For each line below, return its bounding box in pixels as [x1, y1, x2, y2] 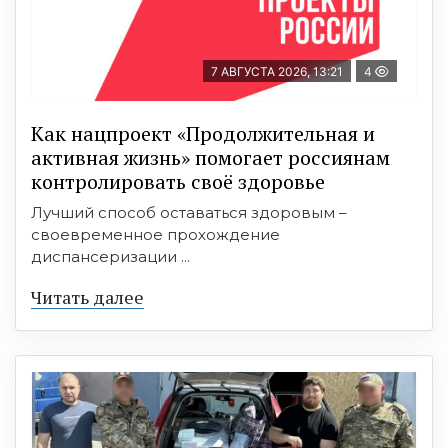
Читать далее [31, 284, 144, 309]
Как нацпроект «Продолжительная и [31, 119, 375, 147]
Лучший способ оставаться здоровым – [31, 202, 347, 222]
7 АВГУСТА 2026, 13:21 [211, 63, 343, 79]
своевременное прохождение [31, 224, 280, 244]
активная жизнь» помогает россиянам [31, 143, 390, 171]
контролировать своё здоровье [31, 167, 325, 195]
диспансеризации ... [31, 246, 190, 266]
